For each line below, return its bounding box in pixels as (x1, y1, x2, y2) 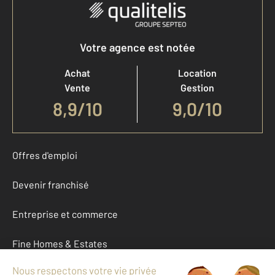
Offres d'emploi (12, 149, 77, 161)
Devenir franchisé (12, 179, 89, 190)
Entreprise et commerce (12, 208, 118, 220)
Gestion (180, 82, 214, 93)
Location (178, 67, 217, 79)
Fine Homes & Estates (12, 238, 107, 249)
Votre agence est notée (80, 41, 195, 54)
